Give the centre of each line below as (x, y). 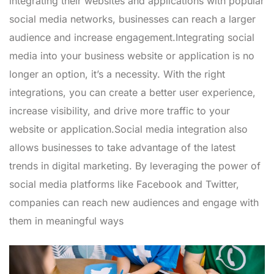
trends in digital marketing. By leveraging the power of (135, 166)
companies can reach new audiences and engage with (134, 203)
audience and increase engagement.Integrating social (132, 38)
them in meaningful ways (66, 221)
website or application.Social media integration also (128, 129)
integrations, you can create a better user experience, (132, 93)
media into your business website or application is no (132, 56)
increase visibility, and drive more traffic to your (120, 111)
